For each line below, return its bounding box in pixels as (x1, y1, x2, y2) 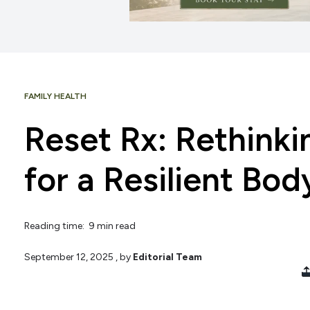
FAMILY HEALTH (24, 91, 86, 101)
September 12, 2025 (24, 251, 113, 264)
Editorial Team (133, 251, 202, 264)
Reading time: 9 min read (24, 219, 136, 232)
